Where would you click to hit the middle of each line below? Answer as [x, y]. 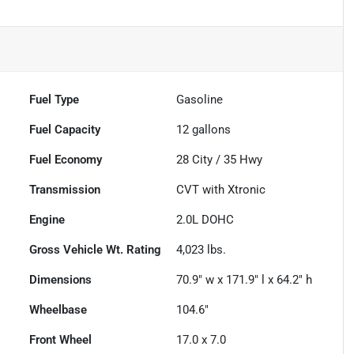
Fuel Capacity [65, 130]
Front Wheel [61, 340]
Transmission [65, 190]
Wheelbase [58, 310]
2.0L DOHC [205, 220]
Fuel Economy [66, 160]
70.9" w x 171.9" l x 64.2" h [245, 280]
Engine [47, 220]
